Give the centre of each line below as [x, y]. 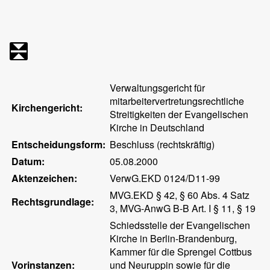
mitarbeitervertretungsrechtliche [177, 101]
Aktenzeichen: [45, 178]
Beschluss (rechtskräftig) [162, 144]
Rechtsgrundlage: [53, 202]
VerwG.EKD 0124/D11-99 [165, 178]
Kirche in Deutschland [157, 127]
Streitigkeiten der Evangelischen [179, 114]
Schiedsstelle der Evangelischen [180, 225]
